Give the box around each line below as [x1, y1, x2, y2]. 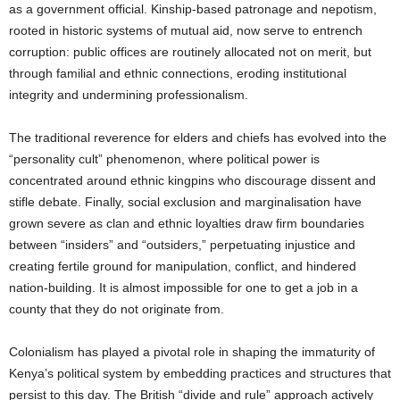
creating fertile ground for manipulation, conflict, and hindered [9, 259, 356, 274]
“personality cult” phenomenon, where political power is [9, 152, 320, 167]
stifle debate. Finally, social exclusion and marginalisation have [9, 195, 362, 210]
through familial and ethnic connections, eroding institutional [9, 66, 346, 81]
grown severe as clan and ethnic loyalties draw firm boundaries [9, 216, 364, 231]
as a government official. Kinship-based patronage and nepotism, [9, 2, 377, 17]
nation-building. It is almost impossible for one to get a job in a [9, 280, 358, 296]
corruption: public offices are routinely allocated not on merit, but [9, 45, 371, 60]
